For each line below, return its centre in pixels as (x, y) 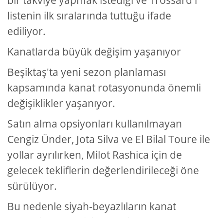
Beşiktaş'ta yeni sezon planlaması (87, 72)
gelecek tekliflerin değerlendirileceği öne (103, 171)
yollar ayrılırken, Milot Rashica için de (95, 155)
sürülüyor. (32, 186)
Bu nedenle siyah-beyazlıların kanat (92, 207)
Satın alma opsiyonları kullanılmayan (95, 124)
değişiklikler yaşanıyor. (61, 103)
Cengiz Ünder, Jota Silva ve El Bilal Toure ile (109, 139)
